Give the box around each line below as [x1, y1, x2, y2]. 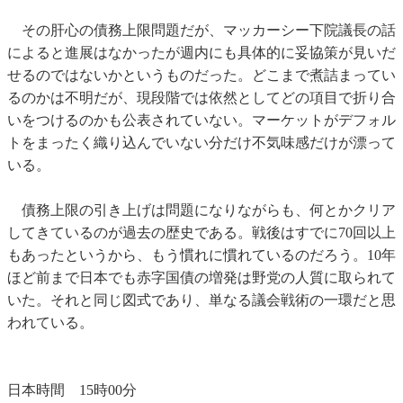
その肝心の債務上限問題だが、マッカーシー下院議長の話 [7, 22, 396, 39]
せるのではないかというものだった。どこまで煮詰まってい [7, 67, 396, 84]
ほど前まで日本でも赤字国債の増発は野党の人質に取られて [7, 270, 396, 286]
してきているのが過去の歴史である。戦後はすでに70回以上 [7, 225, 396, 241]
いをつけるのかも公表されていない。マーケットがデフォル [7, 112, 396, 129]
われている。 [7, 315, 94, 331]
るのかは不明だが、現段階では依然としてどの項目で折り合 [7, 90, 396, 106]
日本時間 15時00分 [7, 382, 137, 399]
